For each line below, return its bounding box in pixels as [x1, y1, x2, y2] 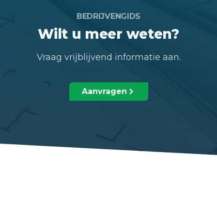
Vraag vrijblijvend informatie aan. [36, 51, 181, 62]
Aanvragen [81, 86, 127, 96]
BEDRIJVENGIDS [76, 11, 140, 21]
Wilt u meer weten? [38, 25, 179, 42]
